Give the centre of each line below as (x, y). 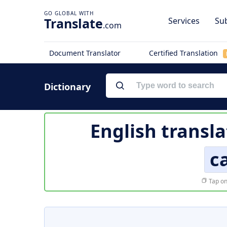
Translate (73, 23)
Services (184, 21)
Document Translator (85, 53)
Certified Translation (184, 53)
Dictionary (67, 87)
